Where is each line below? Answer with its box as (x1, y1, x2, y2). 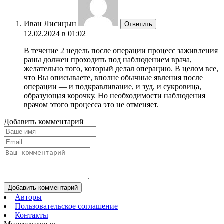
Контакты (15, 210, 48, 219)
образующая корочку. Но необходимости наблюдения (24, 91, 205, 100)
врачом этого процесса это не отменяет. (24, 100, 159, 109)
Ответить (124, 20, 152, 28)
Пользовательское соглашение (15, 201, 118, 210)
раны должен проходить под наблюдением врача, (24, 55, 192, 64)
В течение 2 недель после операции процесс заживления (24, 46, 218, 55)
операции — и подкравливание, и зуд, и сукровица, (24, 82, 201, 91)
